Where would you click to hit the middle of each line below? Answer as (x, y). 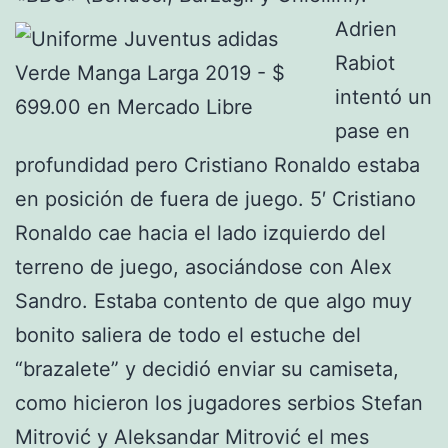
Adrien (366, 28)
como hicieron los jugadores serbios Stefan (219, 402)
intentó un (383, 96)
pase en (372, 130)
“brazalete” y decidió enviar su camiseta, (207, 368)
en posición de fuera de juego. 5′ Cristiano (215, 198)
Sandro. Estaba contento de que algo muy (213, 300)
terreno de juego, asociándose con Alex (203, 266)
